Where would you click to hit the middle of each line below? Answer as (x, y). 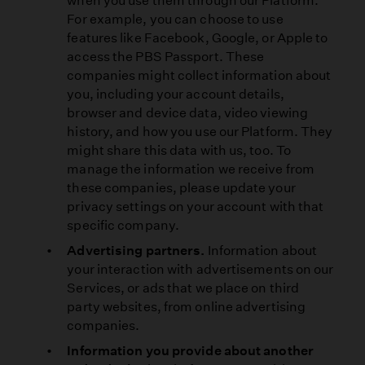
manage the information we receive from (191, 169)
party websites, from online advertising (187, 307)
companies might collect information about (199, 76)
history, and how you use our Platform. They (200, 132)
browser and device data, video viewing (188, 113)
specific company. (123, 226)
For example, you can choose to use (175, 20)
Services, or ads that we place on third (183, 288)
